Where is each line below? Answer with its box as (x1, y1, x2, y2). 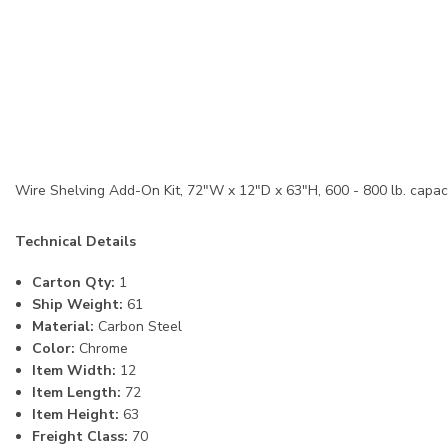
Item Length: (32, 383, 121, 403)
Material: (32, 317, 94, 337)
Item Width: (32, 361, 116, 381)
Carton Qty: (32, 273, 115, 293)
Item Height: (32, 405, 119, 425)
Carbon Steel (94, 317, 182, 337)
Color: (32, 339, 75, 359)
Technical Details (15, 232, 136, 252)
